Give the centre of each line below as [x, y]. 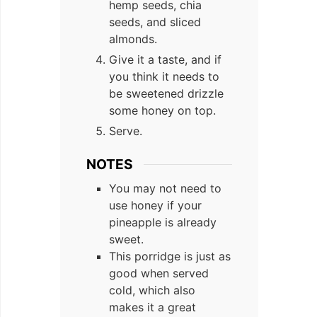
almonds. [133, 39]
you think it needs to [164, 76]
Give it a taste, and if [165, 59]
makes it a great [152, 307]
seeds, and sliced [155, 22]
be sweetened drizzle [166, 93]
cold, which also [152, 290]
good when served [159, 273]
